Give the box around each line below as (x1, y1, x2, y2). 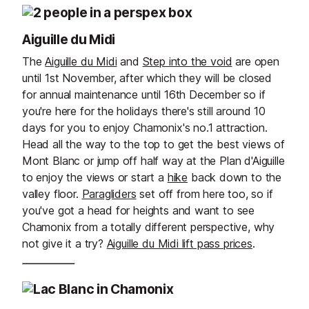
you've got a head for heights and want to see (22, 203, 255, 217)
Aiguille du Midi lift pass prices (106, 236, 252, 250)
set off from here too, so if (136, 186, 273, 201)
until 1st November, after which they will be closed (22, 70, 272, 85)
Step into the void (142, 54, 232, 68)
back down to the (188, 170, 282, 184)
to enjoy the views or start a (22, 170, 168, 184)
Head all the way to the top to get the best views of (22, 137, 285, 151)
